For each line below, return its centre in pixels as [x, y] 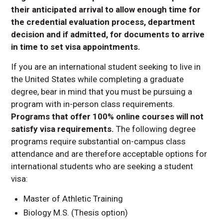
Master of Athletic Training [73, 198]
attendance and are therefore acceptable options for [109, 154]
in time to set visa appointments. [76, 47]
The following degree [155, 129]
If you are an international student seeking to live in [106, 66]
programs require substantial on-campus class [99, 141]
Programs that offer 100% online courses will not [108, 116]
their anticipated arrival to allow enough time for [106, 9]
